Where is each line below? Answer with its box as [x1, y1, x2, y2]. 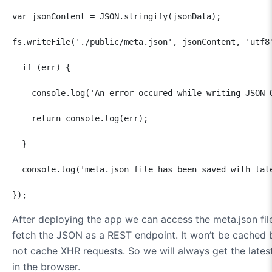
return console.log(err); [12, 113, 148, 123]
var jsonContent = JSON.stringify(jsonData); [12, 11, 221, 21]
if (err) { [12, 62, 70, 72]
